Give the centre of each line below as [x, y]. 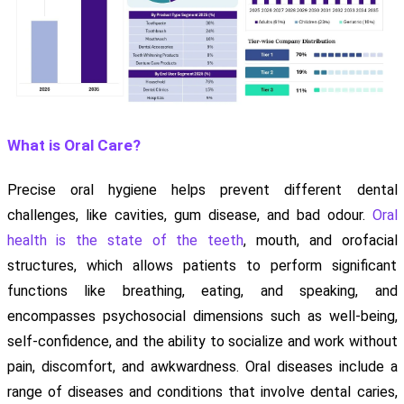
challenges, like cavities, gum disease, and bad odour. [189, 215]
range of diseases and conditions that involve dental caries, [202, 391]
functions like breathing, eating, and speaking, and [202, 290]
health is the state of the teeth [125, 240]
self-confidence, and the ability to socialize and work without [202, 341]
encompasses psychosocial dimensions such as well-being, [202, 316]
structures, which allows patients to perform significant [202, 265]
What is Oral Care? [73, 145]
